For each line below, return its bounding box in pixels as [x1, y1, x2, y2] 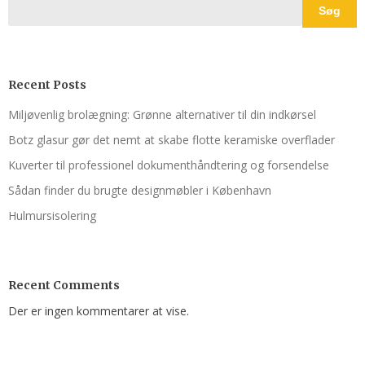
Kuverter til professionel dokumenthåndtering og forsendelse [8, 157, 329, 174]
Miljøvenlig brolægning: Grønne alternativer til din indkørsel [8, 107, 316, 123]
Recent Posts [8, 77, 86, 93]
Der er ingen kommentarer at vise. [8, 303, 189, 319]
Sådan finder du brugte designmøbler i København [8, 182, 271, 199]
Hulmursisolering [8, 208, 96, 224]
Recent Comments [8, 278, 120, 293]
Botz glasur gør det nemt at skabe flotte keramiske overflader [8, 132, 335, 148]
